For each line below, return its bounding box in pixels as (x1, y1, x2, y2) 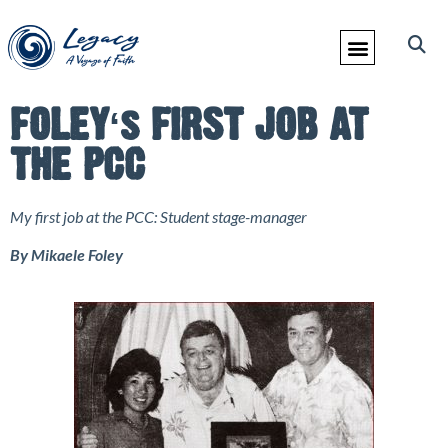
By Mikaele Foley (10, 245, 123, 265)
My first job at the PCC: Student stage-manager (10, 207, 307, 226)
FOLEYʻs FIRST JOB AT (10, 97, 368, 152)
